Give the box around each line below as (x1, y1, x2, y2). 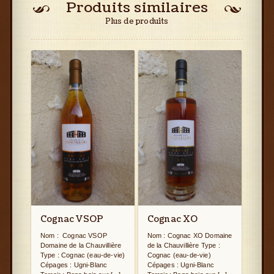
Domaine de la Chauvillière (40, 241, 122, 249)
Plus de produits (105, 16, 169, 27)
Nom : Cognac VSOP (40, 231, 107, 239)
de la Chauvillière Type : (147, 241, 220, 249)
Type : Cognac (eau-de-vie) (40, 251, 125, 259)
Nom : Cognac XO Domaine (147, 231, 232, 239)
